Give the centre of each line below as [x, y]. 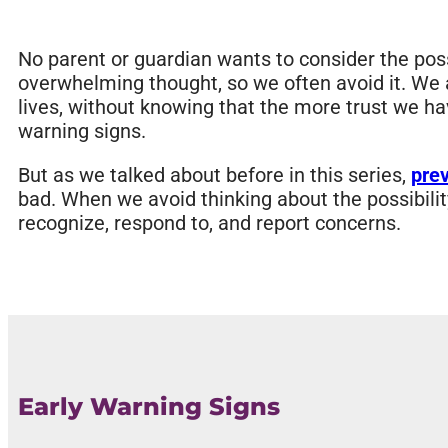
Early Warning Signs [149, 407]
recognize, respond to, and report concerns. [209, 223]
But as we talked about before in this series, [214, 175]
